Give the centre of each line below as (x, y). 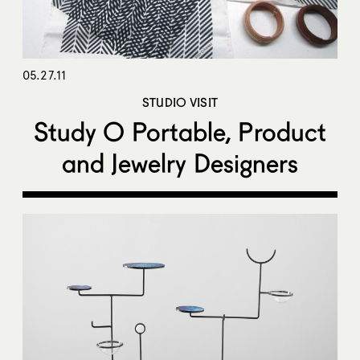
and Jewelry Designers (180, 163)
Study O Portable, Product (180, 132)
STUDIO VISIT (180, 102)
